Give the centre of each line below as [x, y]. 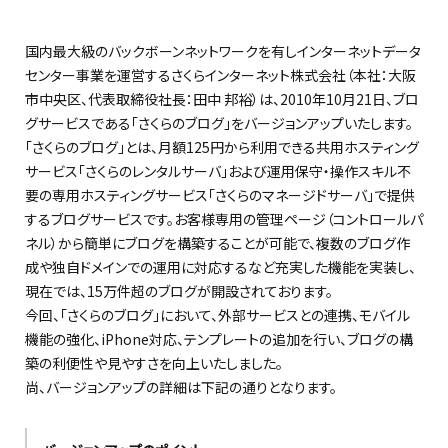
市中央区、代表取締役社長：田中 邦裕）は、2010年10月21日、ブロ [222, 99]
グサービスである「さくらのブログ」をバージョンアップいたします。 [219, 123]
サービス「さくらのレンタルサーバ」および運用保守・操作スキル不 [218, 171]
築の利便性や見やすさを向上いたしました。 [154, 363]
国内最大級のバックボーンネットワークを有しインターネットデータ [223, 51]
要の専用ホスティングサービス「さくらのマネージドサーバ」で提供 [220, 195]
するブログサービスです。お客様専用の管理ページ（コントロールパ [224, 219]
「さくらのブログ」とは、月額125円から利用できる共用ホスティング [222, 147]
